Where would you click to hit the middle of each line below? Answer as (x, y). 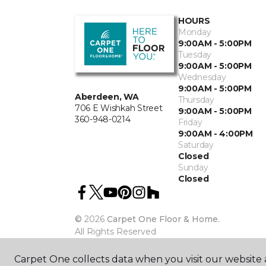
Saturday (196, 145)
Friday (190, 122)
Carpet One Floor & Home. (163, 219)
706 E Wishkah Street (119, 108)
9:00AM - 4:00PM (216, 134)
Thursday (196, 100)
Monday (195, 32)
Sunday (193, 167)
